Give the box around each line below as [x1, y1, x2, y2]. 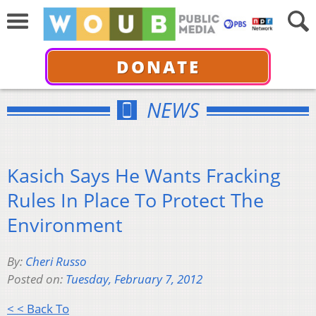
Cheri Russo [25, 253, 87, 270]
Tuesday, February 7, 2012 [66, 271, 202, 288]
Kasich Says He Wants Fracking [7, 162, 281, 188]
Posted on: [7, 271, 66, 288]
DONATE [116, 54, 200, 78]
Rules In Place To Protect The [7, 186, 264, 213]
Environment [7, 211, 123, 238]
